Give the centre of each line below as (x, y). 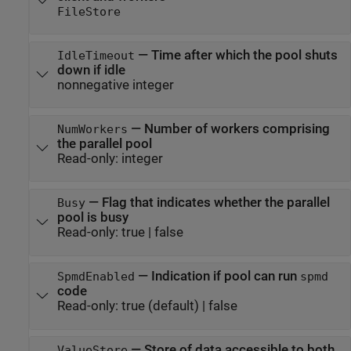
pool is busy (92, 218)
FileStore (89, 11)
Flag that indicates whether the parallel (215, 203)
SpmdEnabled (96, 277)
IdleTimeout (96, 55)
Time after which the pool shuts (244, 55)
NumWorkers (92, 129)
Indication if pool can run (225, 277)
